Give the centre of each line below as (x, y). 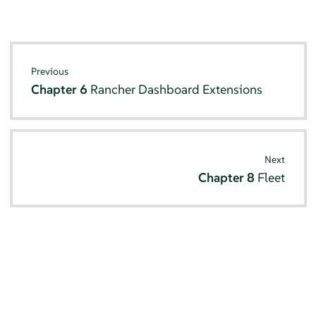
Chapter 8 (227, 177)
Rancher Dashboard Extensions (177, 90)
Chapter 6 (61, 90)
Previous (50, 72)
